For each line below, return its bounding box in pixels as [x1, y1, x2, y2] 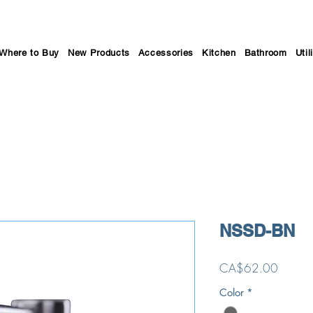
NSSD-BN [219, 221, 295, 240]
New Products [68, 48, 130, 58]
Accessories [138, 48, 194, 58]
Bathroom [244, 48, 287, 58]
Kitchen [201, 48, 236, 58]
